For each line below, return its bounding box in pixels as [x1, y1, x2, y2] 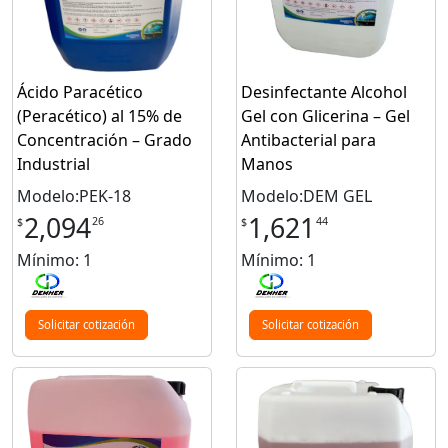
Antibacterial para [241, 129, 376, 152]
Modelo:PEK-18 [17, 185, 131, 208]
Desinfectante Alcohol [241, 81, 407, 104]
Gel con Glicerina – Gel [241, 105, 410, 128]
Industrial [17, 153, 90, 176]
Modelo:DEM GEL [241, 185, 372, 208]
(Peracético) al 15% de [17, 105, 182, 128]
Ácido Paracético [17, 81, 143, 104]
